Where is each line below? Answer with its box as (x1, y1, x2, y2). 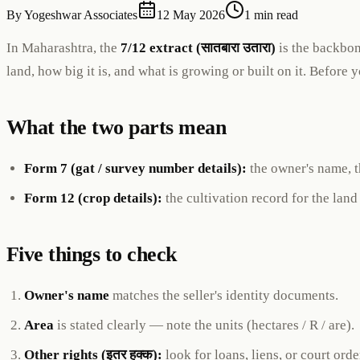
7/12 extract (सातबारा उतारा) (121, 39, 276, 55)
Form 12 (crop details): (24, 190, 163, 207)
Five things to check (6, 243, 177, 267)
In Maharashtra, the (6, 39, 121, 55)
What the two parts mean (6, 115, 227, 139)
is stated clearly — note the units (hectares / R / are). (54, 317, 355, 333)
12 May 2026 (157, 7, 225, 22)
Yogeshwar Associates (24, 7, 137, 22)
